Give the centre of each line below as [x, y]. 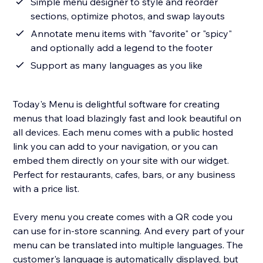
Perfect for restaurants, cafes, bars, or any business [124, 175]
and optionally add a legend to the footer [122, 48]
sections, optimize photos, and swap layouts [128, 16]
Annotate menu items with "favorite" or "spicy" [131, 34]
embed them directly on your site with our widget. [121, 161]
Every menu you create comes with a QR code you [123, 217]
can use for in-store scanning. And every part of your [129, 231]
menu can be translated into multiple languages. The [128, 245]
